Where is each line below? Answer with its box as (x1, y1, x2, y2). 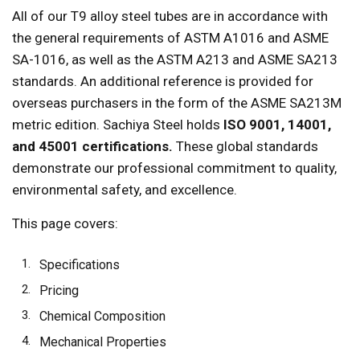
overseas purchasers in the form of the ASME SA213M (12, 95, 342, 111)
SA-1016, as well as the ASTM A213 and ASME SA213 (12, 51, 337, 67)
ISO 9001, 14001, (223, 117, 331, 133)
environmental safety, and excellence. (12, 182, 237, 198)
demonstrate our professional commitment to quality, (12, 160, 337, 176)
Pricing (39, 283, 79, 298)
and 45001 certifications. (12, 138, 173, 154)
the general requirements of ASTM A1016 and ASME (12, 30, 329, 46)
